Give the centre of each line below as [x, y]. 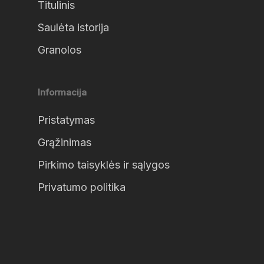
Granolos [60, 50]
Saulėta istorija [73, 27]
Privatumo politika [82, 187]
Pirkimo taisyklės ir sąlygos [104, 165]
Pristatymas [66, 120]
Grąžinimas [65, 142]
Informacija [62, 92]
